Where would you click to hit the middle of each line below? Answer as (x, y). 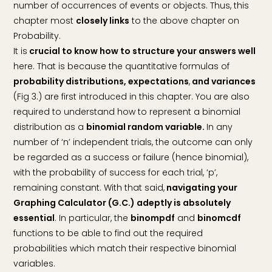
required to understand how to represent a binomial (127, 111)
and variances (223, 81)
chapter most (45, 20)
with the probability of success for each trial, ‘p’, (116, 172)
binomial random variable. (147, 127)
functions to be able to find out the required (108, 233)
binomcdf (219, 218)
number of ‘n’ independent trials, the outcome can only (133, 142)
